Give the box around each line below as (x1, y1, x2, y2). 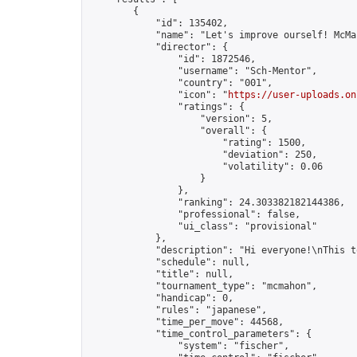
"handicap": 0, (88, 292, 233, 304)
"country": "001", (88, 77, 273, 88)
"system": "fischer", (88, 340, 289, 351)
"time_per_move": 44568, (88, 316, 284, 328)
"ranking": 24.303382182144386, (88, 197, 345, 208)
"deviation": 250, (88, 149, 317, 160)
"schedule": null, (88, 257, 250, 268)
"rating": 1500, (88, 137, 306, 148)
